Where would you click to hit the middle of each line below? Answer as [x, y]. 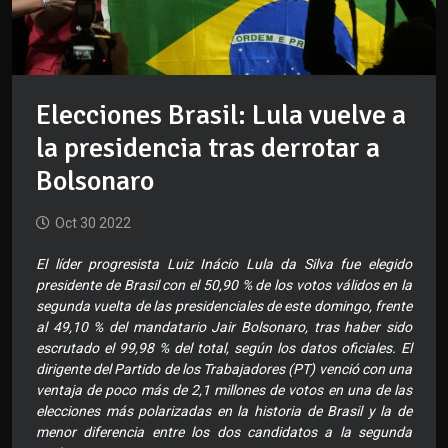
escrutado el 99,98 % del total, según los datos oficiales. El [224, 348]
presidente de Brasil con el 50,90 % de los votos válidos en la [224, 285]
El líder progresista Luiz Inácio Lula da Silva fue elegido [224, 264]
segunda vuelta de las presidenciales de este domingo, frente [224, 306]
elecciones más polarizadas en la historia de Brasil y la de [224, 411]
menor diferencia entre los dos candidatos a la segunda [224, 432]
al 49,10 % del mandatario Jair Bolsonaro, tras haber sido [224, 327]
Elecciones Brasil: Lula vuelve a [221, 115]
